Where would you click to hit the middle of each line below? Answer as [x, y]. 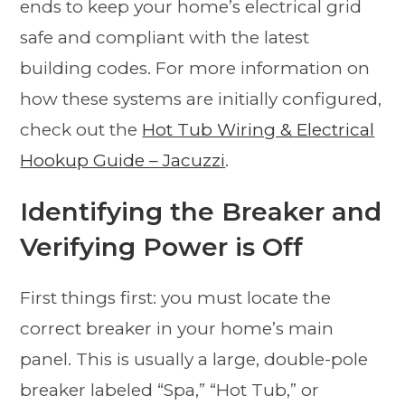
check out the [81, 129]
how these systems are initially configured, [201, 99]
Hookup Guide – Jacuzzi [123, 160]
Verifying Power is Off [162, 246]
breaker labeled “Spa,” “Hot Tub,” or [170, 390]
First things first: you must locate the [176, 297]
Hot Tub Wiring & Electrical [259, 129]
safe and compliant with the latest [165, 37]
